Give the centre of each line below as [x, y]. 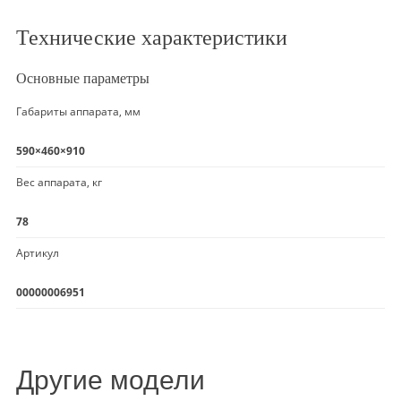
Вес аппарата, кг [59, 182]
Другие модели [111, 380]
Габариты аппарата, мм [78, 111]
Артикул [38, 252]
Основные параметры [83, 78]
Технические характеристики [152, 37]
